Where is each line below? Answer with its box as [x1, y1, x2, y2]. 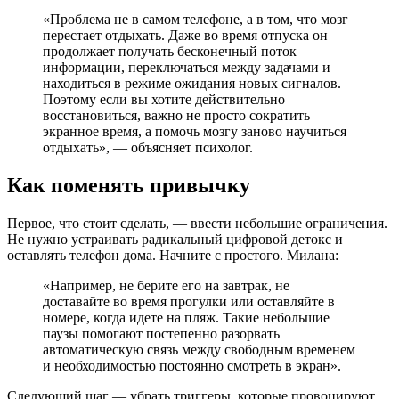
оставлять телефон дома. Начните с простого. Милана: [7, 247, 338, 263]
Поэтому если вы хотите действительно [43, 91, 285, 107]
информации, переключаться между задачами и [43, 59, 330, 75]
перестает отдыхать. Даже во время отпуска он [43, 27, 328, 43]
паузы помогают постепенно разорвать [43, 325, 280, 341]
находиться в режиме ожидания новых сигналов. [43, 75, 341, 91]
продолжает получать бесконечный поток [43, 43, 297, 59]
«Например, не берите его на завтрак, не [43, 277, 289, 293]
